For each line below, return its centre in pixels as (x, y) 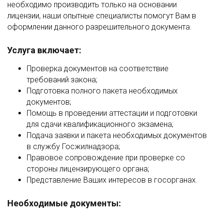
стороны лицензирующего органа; (88, 169)
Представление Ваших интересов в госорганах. (112, 180)
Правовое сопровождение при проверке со (106, 158)
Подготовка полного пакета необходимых (102, 91)
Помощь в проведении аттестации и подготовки (112, 113)
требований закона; (62, 80)
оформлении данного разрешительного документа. (100, 27)
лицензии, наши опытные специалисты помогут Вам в (102, 16)
